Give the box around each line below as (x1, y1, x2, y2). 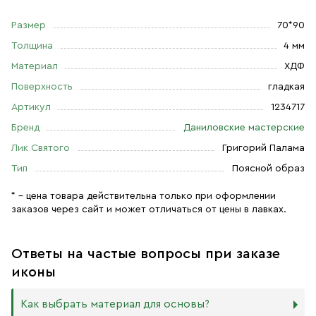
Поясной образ (232, 164, 305, 174)
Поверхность (11, 82, 73, 92)
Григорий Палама (222, 143, 305, 153)
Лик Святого (11, 143, 70, 153)
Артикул (11, 102, 51, 112)
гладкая (268, 82, 305, 92)
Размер (11, 20, 46, 30)
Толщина (11, 41, 53, 51)
